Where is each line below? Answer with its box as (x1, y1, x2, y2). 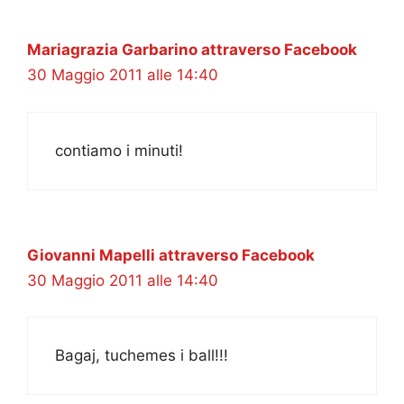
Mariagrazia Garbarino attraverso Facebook (27, 41, 357, 60)
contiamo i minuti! (55, 141, 183, 160)
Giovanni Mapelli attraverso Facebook (27, 245, 315, 264)
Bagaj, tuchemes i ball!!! (55, 346, 228, 365)
